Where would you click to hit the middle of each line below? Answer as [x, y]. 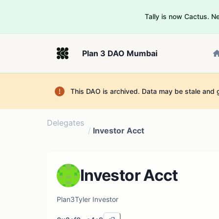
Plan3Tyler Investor [88, 199]
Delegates [66, 123]
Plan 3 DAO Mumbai [120, 53]
